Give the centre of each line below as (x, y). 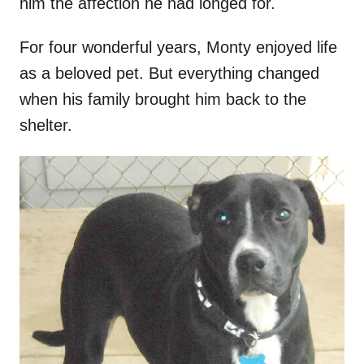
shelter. (46, 126)
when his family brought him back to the (163, 100)
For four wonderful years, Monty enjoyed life (178, 48)
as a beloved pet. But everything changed (169, 74)
